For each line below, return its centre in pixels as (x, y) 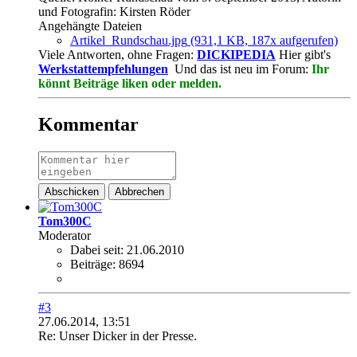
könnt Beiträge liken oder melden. (130, 83)
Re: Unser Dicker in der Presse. (118, 336)
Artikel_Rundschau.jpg (129, 40)
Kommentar (88, 125)
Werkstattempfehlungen (103, 69)
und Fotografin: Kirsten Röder (114, 11)
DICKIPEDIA (236, 54)
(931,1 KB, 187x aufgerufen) (264, 40)
